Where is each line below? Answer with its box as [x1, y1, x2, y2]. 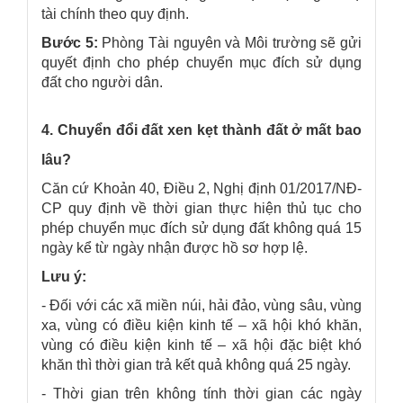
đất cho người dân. [41, 74, 163, 90]
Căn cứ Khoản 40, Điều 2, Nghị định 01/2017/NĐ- [41, 180, 362, 196]
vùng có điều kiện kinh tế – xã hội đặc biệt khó [41, 336, 362, 353]
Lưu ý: [41, 268, 86, 284]
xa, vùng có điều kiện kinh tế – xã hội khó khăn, [41, 317, 362, 333]
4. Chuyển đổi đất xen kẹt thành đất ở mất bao [41, 121, 362, 138]
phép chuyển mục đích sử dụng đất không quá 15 [41, 219, 362, 236]
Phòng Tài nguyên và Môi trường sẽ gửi [97, 34, 363, 50]
